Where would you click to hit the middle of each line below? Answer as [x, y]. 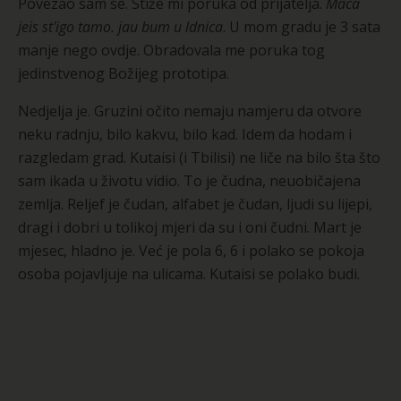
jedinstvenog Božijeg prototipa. [124, 73]
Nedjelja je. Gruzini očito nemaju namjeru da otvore [190, 111]
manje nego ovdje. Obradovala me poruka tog [171, 50]
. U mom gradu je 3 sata [302, 26]
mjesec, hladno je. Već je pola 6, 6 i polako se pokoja [191, 250]
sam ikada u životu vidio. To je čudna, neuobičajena [189, 180]
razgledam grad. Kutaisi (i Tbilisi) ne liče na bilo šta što [199, 157]
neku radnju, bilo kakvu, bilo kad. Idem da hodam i [185, 134]
